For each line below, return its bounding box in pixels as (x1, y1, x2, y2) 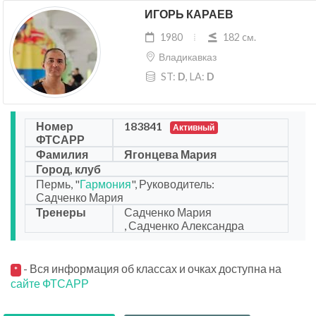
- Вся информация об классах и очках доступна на (20, 262, 281, 276)
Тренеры (36, 205, 86, 219)
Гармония (80, 177, 131, 191)
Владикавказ (158, 51, 217, 63)
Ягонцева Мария (123, 147, 217, 162)
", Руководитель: (131, 177, 214, 191)
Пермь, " (36, 177, 80, 191)
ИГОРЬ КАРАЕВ (144, 6, 233, 23)
